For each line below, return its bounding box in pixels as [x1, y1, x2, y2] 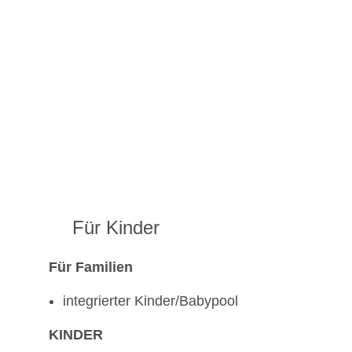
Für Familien [49, 259, 133, 276]
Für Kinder [72, 217, 159, 239]
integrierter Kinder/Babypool [63, 293, 238, 310]
